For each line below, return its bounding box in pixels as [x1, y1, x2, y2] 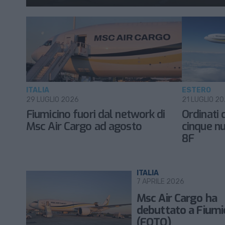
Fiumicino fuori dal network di [26, 107, 165, 122]
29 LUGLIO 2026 [26, 95, 79, 104]
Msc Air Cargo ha [137, 191, 217, 205]
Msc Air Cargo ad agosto [26, 119, 142, 134]
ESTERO [182, 86, 211, 94]
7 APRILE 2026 [137, 177, 184, 186]
